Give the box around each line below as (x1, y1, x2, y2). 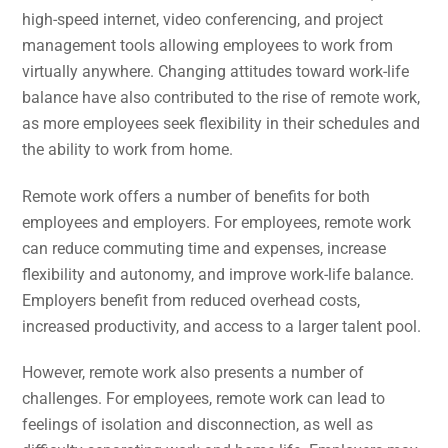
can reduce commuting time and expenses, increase (22, 238, 387, 258)
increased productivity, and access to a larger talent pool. (22, 316, 422, 336)
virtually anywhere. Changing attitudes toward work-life (22, 61, 410, 81)
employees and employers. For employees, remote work (22, 212, 412, 232)
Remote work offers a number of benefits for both (22, 186, 371, 206)
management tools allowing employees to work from (22, 35, 394, 55)
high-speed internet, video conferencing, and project (22, 9, 384, 29)
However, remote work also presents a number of (22, 363, 365, 383)
